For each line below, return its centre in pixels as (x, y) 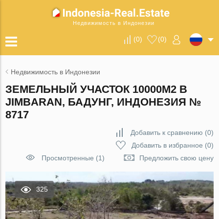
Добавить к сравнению (166, 132)
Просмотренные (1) (73, 158)
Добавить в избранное (167, 145)
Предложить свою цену (176, 158)
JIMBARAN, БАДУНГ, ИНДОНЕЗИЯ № (104, 102)
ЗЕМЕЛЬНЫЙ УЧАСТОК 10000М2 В (97, 89)
